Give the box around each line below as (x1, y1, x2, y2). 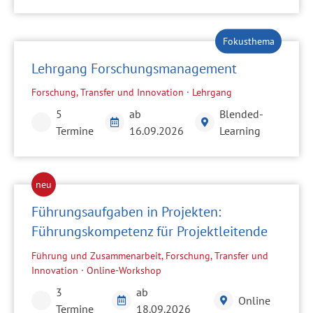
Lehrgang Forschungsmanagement (31, 59, 237, 78)
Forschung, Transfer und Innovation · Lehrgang (31, 86, 232, 99)
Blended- (219, 107, 263, 122)
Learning (219, 124, 261, 138)
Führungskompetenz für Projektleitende (31, 222, 268, 241)
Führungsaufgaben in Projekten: (31, 203, 221, 221)
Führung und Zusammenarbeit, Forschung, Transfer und (31, 249, 268, 262)
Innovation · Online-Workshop (31, 263, 161, 277)
